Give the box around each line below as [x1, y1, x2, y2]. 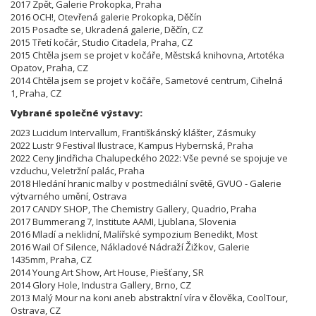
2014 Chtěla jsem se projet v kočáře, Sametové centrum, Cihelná [11, 73, 283, 87]
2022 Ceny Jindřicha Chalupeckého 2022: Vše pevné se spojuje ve [11, 151, 288, 164]
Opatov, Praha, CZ [11, 61, 90, 74]
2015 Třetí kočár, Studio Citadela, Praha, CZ [11, 35, 193, 49]
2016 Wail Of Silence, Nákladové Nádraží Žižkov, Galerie [11, 240, 250, 253]
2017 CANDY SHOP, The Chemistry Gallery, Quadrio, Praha [11, 202, 257, 215]
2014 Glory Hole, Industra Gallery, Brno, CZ [11, 278, 191, 291]
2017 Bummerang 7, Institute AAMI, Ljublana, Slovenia [11, 214, 236, 228]
